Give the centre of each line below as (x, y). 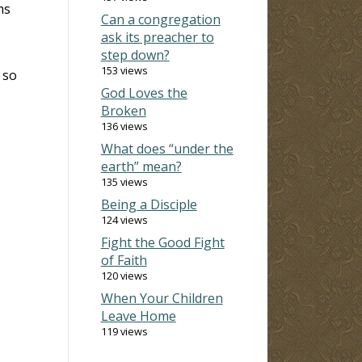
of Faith (124, 260)
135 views (124, 181)
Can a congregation (160, 19)
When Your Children (162, 298)
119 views (124, 331)
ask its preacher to (157, 37)
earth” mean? (141, 166)
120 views (124, 275)
